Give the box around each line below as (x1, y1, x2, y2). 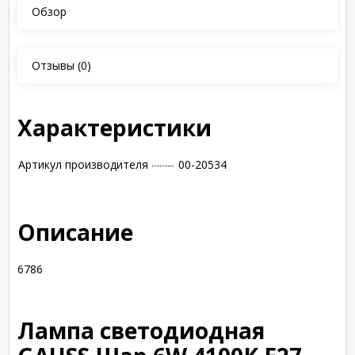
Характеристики (17, 113, 212, 143)
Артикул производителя (18, 157, 148, 172)
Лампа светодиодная (17, 315, 265, 345)
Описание (17, 217, 133, 247)
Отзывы (32, 58, 74, 73)
